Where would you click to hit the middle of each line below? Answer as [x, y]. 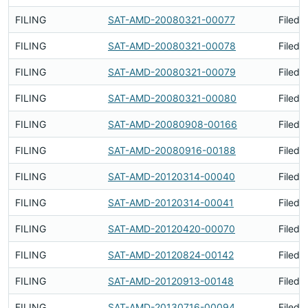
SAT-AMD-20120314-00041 [171, 202]
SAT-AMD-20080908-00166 [173, 124]
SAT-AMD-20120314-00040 [172, 176]
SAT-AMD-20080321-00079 [172, 72]
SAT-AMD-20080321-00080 [172, 98]
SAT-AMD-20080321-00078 [172, 46]
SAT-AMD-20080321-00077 [172, 20]
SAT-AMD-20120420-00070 [172, 229]
